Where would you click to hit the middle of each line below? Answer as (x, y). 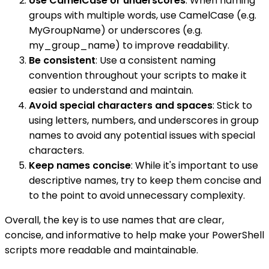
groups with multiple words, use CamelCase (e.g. (143, 15)
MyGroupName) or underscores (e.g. (116, 30)
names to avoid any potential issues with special (142, 135)
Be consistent (62, 60)
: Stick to (232, 105)
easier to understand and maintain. (111, 90)
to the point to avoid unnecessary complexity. (137, 195)
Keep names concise (80, 165)
